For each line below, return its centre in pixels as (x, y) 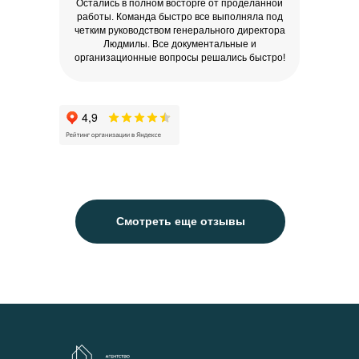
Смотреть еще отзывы (180, 222)
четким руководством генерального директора (179, 31)
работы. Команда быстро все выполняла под (179, 17)
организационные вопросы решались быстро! (179, 58)
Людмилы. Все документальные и (179, 44)
